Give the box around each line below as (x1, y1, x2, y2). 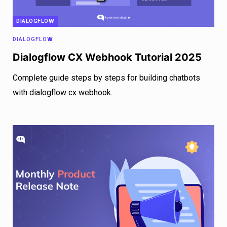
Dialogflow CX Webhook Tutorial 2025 (13, 51, 202, 63)
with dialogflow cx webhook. (13, 87, 112, 97)
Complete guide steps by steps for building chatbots (13, 72, 200, 83)
